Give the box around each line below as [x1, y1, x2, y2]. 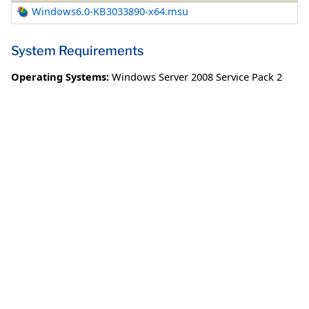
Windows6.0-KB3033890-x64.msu [32, 4, 189, 19]
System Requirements [11, 42, 143, 59]
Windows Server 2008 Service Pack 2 [112, 69, 282, 83]
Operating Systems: [11, 69, 109, 83]
